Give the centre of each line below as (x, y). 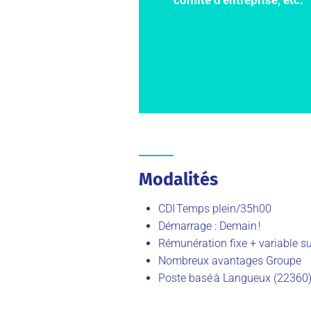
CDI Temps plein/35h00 (215, 209)
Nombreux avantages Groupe (230, 261)
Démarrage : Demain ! (210, 226)
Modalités (178, 180)
